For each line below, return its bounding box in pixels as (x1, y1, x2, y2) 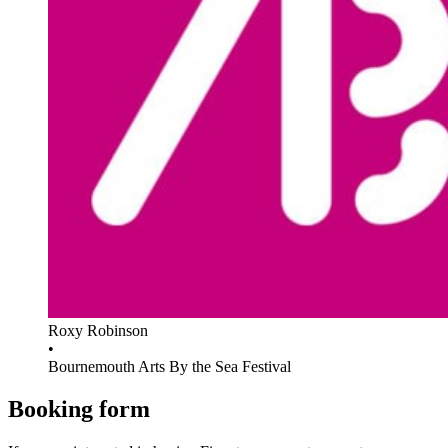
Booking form (8, 396, 150, 423)
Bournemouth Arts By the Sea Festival (48, 358, 291, 376)
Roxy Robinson (48, 322, 148, 340)
